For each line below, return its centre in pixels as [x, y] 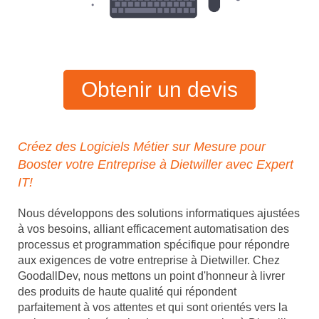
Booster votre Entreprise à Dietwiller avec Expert [156, 165]
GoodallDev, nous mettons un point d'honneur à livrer [151, 276]
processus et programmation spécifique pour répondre [154, 245]
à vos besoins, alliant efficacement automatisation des [153, 229]
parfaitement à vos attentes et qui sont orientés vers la [153, 308]
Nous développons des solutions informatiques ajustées [159, 214]
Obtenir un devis [159, 90]
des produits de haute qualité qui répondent [127, 292]
